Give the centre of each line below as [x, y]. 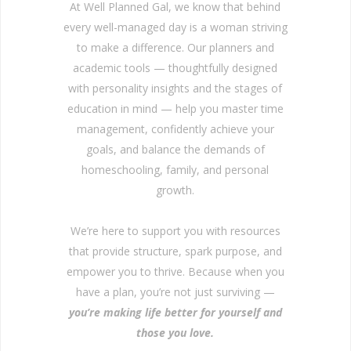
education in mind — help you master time [175, 108]
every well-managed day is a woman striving [175, 27]
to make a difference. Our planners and [175, 47]
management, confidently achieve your [175, 128]
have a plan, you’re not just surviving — [175, 291]
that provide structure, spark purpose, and [175, 251]
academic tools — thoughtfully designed [175, 67]
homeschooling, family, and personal [175, 169]
